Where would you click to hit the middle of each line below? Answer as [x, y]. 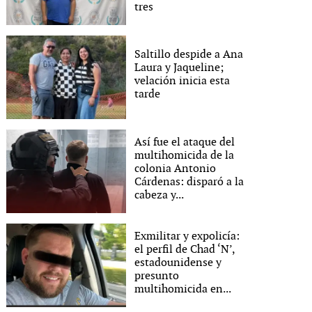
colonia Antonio [175, 169]
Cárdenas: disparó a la [189, 182]
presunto [157, 276]
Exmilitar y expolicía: [187, 236]
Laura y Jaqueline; [179, 68]
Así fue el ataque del [185, 142]
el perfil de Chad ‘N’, [185, 249]
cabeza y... [159, 195]
